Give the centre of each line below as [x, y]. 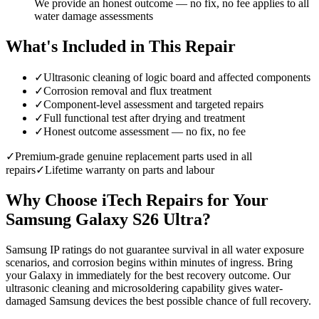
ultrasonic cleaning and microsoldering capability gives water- [144, 288]
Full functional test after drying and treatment [144, 118]
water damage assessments [94, 16]
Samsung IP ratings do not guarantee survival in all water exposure [155, 250]
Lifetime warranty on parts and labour [130, 170]
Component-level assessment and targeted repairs [153, 105]
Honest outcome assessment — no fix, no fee [145, 132]
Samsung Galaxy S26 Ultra [104, 220]
